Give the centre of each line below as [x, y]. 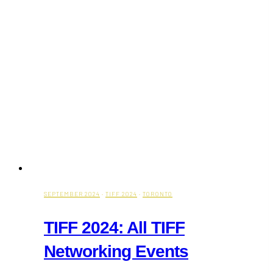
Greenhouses [114, 15]
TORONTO [158, 193]
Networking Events [116, 251]
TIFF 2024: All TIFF [114, 227]
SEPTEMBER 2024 [72, 193]
